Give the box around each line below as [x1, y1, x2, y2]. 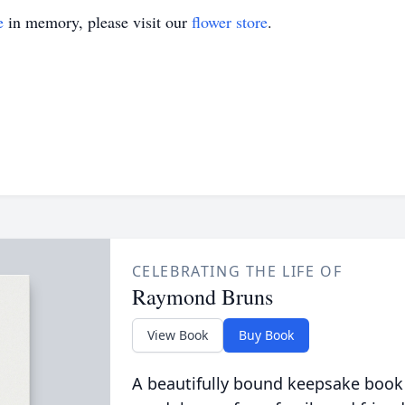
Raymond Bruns [131, 282, 273, 311]
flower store [192, 11, 268, 33]
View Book [146, 326, 208, 344]
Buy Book [238, 326, 294, 344]
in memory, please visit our [4, 11, 192, 33]
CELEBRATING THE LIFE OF [131, 261, 343, 281]
